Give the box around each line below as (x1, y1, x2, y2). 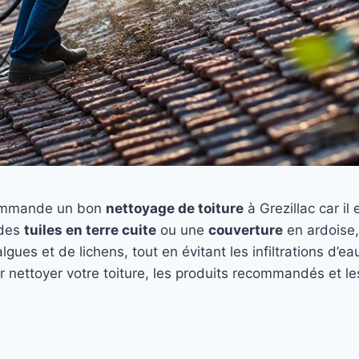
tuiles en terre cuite (24, 222, 156, 239)
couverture (208, 222, 283, 239)
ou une (156, 222, 208, 239)
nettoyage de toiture (106, 200, 244, 217)
